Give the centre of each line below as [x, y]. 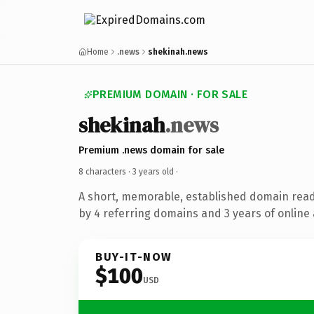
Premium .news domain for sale [151, 150]
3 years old [153, 171]
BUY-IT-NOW [134, 257]
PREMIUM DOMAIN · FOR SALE [170, 94]
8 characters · [105, 171]
